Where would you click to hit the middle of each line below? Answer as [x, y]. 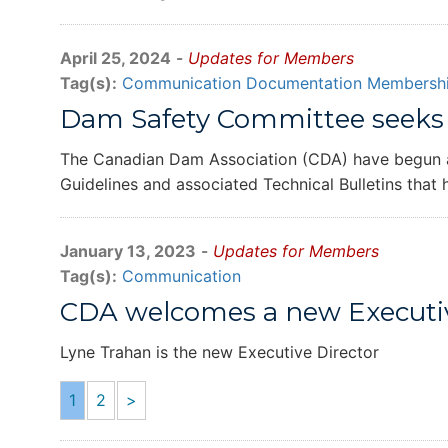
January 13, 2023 [128, 251]
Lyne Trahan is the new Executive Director [219, 352]
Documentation [304, 83]
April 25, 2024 [115, 58]
